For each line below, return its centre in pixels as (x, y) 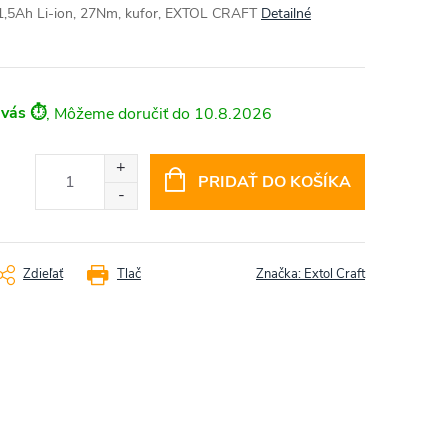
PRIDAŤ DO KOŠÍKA (274, 181)
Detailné (286, 13)
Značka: (280, 274)
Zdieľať (43, 274)
